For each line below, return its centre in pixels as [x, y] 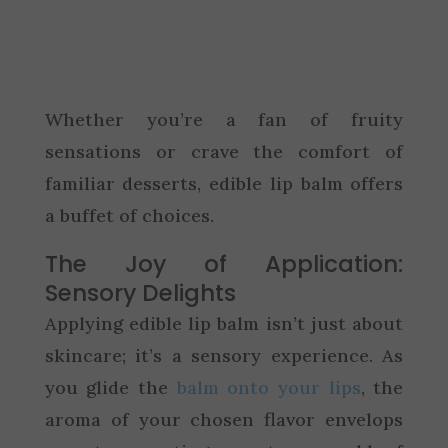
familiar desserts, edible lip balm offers [224, 183]
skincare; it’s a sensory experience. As [224, 355]
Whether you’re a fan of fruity [224, 119]
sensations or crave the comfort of [224, 151]
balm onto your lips [268, 387]
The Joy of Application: [224, 263]
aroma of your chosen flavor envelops [224, 419]
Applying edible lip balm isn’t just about [224, 323]
